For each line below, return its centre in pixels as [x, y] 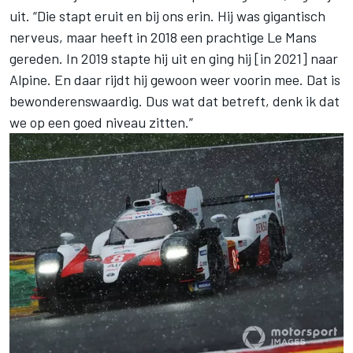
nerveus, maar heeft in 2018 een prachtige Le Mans [163, 37]
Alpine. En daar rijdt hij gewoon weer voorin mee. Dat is [175, 79]
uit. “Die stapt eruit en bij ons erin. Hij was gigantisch [167, 15]
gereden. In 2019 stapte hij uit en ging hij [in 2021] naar [174, 58]
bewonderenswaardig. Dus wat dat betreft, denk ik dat [175, 100]
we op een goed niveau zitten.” [101, 122]
